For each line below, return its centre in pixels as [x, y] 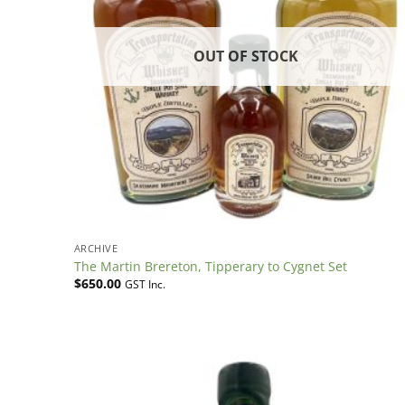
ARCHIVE [96, 249]
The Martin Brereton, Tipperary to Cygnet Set [210, 266]
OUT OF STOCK [246, 56]
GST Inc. [145, 285]
